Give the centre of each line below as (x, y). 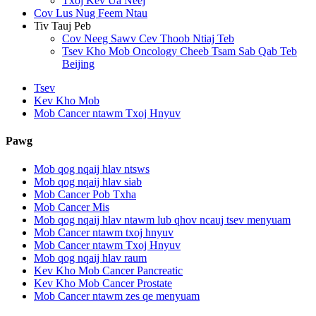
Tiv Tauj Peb (62, 26)
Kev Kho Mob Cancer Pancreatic (108, 270)
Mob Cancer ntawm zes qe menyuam (117, 296)
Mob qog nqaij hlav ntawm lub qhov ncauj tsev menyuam (162, 219)
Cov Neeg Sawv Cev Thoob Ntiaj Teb (148, 38)
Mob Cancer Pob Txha (85, 194)
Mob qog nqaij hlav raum (90, 257)
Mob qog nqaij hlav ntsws (92, 169)
